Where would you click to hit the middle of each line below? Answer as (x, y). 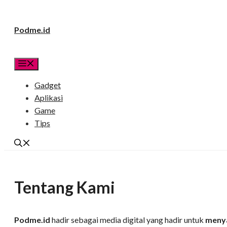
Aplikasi (49, 98)
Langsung (20, 18)
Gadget (48, 85)
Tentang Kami (65, 187)
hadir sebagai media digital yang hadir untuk (128, 220)
